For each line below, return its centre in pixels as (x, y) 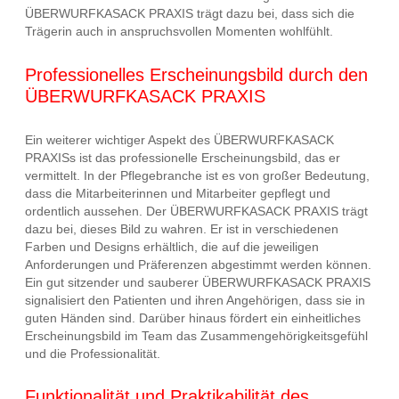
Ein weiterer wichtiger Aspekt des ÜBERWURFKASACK (179, 139)
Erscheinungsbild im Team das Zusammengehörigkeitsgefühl (196, 335)
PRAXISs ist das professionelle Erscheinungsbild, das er (183, 157)
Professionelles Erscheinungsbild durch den (196, 74)
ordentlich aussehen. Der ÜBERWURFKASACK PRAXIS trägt (196, 211)
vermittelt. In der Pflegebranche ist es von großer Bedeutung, (197, 175)
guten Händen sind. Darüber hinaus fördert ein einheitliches (193, 318)
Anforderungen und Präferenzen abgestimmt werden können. (198, 264)
